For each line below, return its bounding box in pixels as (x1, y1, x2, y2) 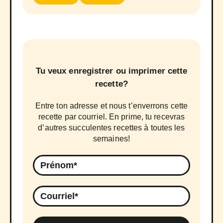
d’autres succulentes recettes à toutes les (38, 123, 185, 132)
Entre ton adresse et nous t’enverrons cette (35, 101, 188, 110)
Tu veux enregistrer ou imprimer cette (35, 66, 188, 76)
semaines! (93, 134, 130, 143)
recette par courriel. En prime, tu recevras (38, 112, 185, 121)
